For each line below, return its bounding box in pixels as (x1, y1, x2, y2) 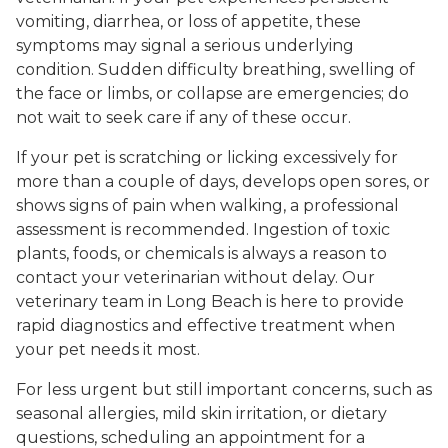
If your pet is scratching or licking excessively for (16, 147, 398, 167)
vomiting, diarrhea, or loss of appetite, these (16, 11, 361, 31)
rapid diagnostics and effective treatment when (16, 315, 395, 335)
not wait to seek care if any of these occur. (16, 107, 351, 127)
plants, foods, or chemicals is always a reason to (16, 243, 387, 263)
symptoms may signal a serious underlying (16, 35, 354, 55)
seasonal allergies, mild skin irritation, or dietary (16, 403, 387, 423)
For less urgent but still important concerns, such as (16, 379, 432, 399)
